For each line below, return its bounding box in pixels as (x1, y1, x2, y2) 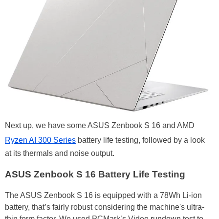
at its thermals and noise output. (5, 149, 114, 158)
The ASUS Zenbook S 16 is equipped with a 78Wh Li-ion (5, 191, 202, 199)
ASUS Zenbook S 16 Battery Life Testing (5, 169, 185, 180)
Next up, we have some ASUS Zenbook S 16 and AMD (5, 121, 195, 130)
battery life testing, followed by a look (76, 136, 205, 145)
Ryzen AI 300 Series (5, 136, 76, 145)
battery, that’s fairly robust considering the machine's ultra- (5, 202, 204, 211)
